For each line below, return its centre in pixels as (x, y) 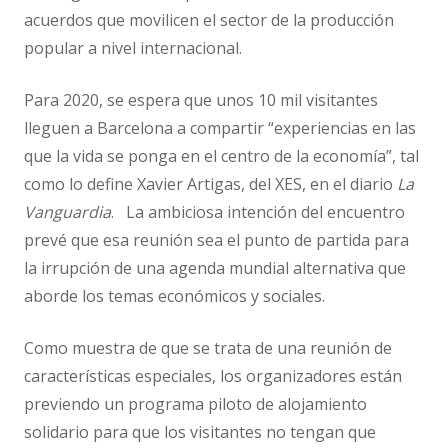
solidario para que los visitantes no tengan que (200, 431)
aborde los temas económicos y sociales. (174, 295)
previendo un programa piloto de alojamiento (195, 403)
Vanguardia (67, 211)
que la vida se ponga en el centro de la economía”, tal (221, 155)
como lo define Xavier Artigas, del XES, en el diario (210, 183)
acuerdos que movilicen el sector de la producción (209, 19)
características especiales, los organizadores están (213, 375)
